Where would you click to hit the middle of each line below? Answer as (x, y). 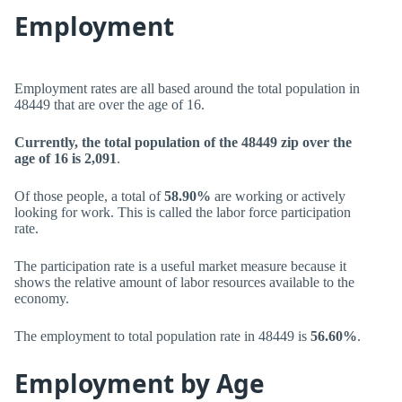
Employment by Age (140, 383)
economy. (42, 298)
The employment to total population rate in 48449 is (162, 336)
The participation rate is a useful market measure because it (180, 266)
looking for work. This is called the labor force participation (183, 212)
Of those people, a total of (89, 196)
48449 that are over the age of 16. (109, 105)
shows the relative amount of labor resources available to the (184, 282)
